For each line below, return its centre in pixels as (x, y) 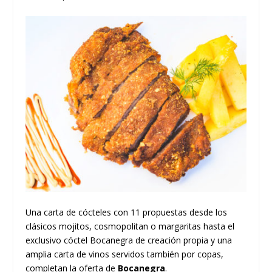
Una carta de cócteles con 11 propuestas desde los (127, 212)
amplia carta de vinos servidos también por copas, (125, 254)
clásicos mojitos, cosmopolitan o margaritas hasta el (130, 226)
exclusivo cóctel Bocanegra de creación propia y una (129, 240)
